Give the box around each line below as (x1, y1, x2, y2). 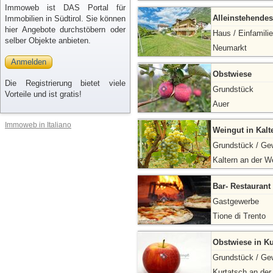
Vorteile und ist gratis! (5, 90, 82, 99)
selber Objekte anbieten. (5, 36, 91, 45)
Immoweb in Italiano (5, 121, 71, 129)
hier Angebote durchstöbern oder (5, 25, 126, 34)
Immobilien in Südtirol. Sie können (5, 14, 126, 23)
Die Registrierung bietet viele (5, 79, 126, 88)
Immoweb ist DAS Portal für (5, 3, 126, 12)
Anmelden (11, 57, 46, 66)
